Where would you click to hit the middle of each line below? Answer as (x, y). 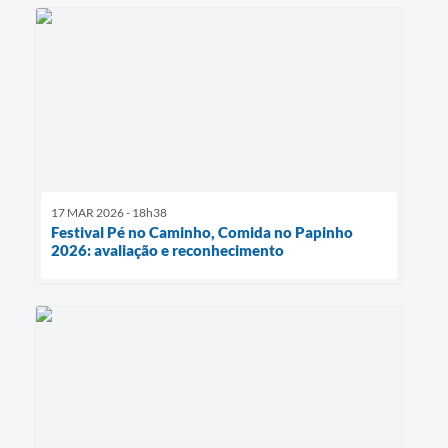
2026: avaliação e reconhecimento (167, 249)
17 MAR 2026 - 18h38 (109, 212)
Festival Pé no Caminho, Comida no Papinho (202, 231)
